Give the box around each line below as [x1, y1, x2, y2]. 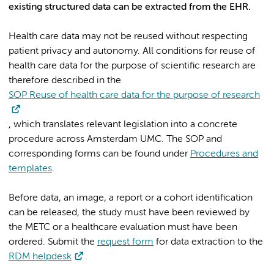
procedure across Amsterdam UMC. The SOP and [9, 135, 222, 144]
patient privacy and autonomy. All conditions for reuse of [9, 46, 255, 56]
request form [97, 237, 154, 247]
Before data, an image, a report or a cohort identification [9, 193, 253, 203]
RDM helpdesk [9, 252, 72, 262]
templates [9, 164, 52, 174]
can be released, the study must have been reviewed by [9, 208, 250, 218]
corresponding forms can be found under [9, 149, 190, 159]
